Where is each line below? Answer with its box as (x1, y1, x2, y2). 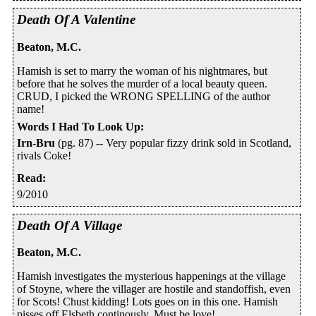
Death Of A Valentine (17, 11, 135, 27)
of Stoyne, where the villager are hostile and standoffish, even (17, 283, 291, 296)
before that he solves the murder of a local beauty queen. (17, 77, 267, 90)
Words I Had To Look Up (17, 120, 140, 133)
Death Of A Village (17, 217, 122, 233)
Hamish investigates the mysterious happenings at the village (17, 270, 286, 283)
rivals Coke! (17, 149, 71, 162)
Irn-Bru (17, 136, 55, 149)
